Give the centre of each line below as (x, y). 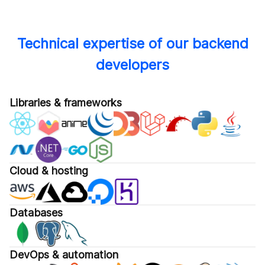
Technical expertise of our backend (132, 44)
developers (132, 65)
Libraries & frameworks (66, 103)
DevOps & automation (64, 255)
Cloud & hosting (49, 171)
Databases (36, 213)
